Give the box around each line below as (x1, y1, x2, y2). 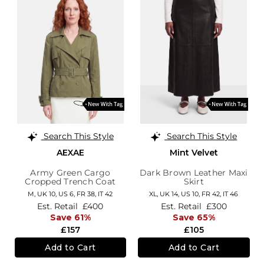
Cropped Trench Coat (25, 176, 116, 187)
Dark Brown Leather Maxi (139, 167, 248, 178)
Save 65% (172, 212, 215, 223)
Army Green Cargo (30, 167, 111, 178)
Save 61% (49, 212, 91, 223)
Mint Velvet (169, 147, 218, 158)
